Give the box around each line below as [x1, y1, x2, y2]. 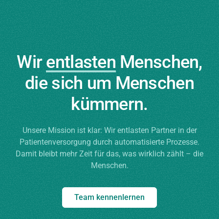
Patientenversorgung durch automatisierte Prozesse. [20, 137, 199, 147]
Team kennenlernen [74, 192, 145, 202]
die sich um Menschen [25, 72, 194, 93]
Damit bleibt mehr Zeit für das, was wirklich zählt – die [16, 149, 203, 158]
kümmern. [71, 93, 148, 114]
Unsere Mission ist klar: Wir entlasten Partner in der [22, 125, 197, 135]
